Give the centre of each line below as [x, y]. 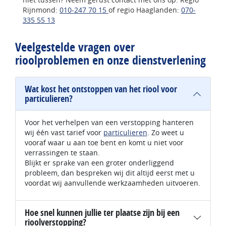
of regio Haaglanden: [145, 10]
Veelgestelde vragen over [75, 47]
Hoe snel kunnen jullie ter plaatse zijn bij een [102, 213]
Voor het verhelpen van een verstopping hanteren [109, 123]
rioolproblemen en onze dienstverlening [110, 60]
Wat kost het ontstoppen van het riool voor [101, 89]
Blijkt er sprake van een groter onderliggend [99, 163]
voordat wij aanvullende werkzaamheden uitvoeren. [112, 183]
